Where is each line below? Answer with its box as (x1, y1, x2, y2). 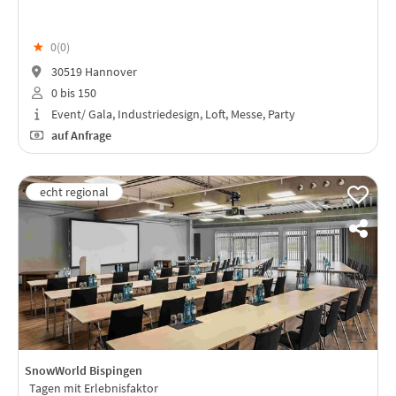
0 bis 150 (48, 84, 96, 101)
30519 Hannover (48, 64, 137, 80)
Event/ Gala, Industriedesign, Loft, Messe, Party (48, 105, 295, 122)
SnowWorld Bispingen (25, 362, 142, 378)
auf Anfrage (48, 126, 111, 143)
